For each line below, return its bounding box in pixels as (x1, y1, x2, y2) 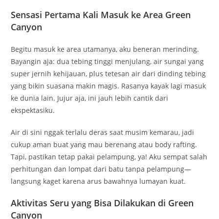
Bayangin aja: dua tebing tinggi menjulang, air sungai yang (11, 56, 204, 66)
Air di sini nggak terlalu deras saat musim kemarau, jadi (11, 127, 195, 137)
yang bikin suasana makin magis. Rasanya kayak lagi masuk (11, 81, 206, 90)
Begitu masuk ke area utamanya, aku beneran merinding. (11, 44, 199, 54)
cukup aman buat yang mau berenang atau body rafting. (11, 139, 197, 149)
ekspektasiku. (11, 105, 55, 115)
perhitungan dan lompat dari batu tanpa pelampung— (11, 164, 192, 174)
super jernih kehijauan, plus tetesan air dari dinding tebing (11, 68, 206, 78)
